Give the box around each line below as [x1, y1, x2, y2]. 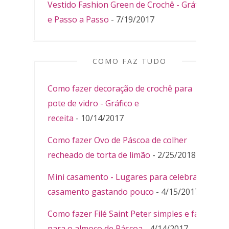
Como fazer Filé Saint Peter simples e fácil [48, 208, 207, 220]
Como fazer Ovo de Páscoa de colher [48, 134, 187, 146]
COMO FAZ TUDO [92, 56, 167, 66]
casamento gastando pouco [48, 186, 154, 198]
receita [48, 112, 74, 124]
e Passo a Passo [48, 14, 109, 26]
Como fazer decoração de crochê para [48, 83, 192, 95]
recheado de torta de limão [48, 149, 150, 161]
